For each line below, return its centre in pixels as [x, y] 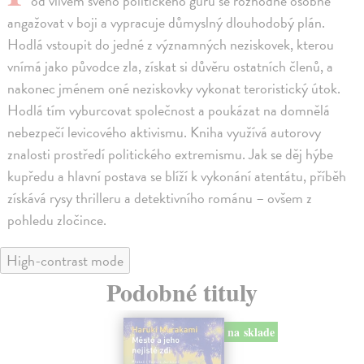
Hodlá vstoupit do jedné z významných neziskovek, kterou [171, 45]
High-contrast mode [65, 261]
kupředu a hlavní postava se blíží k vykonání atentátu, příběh [177, 176]
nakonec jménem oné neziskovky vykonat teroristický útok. [174, 89]
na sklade [251, 331]
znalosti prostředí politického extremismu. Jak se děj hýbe [171, 154]
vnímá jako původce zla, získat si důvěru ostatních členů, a [171, 67]
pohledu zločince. [57, 220]
